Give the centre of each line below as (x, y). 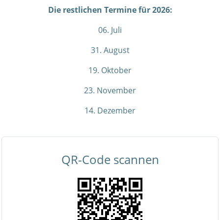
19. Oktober (110, 70)
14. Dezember (110, 110)
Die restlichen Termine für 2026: (110, 10)
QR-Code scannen (110, 159)
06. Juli (110, 30)
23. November (110, 90)
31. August (110, 50)
